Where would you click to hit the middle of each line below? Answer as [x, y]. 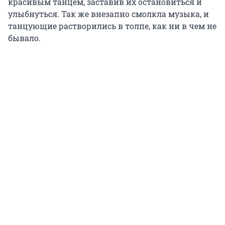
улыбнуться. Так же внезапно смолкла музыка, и [108, 14]
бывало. [24, 38]
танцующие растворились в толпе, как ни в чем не [112, 26]
